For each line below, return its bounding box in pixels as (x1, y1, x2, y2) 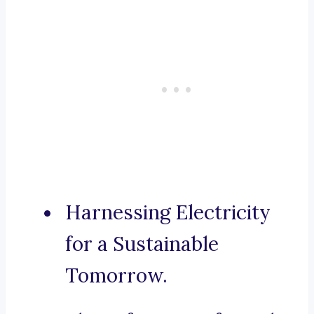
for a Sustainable (65, 231, 219, 257)
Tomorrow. (65, 263, 168, 289)
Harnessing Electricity (65, 200, 271, 226)
